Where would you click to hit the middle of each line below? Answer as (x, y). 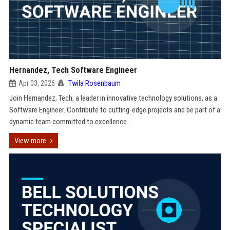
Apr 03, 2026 (36, 83)
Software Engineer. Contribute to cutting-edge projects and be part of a (114, 110)
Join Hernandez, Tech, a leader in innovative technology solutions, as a (113, 98)
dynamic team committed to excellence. (69, 122)
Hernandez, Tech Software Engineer (73, 70)
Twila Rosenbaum (94, 83)
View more (30, 141)
